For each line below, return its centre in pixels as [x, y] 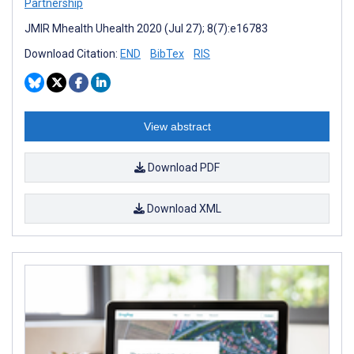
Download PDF [183, 167]
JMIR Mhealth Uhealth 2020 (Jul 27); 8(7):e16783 [146, 28]
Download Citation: [72, 53]
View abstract [177, 126]
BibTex [167, 53]
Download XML [183, 208]
